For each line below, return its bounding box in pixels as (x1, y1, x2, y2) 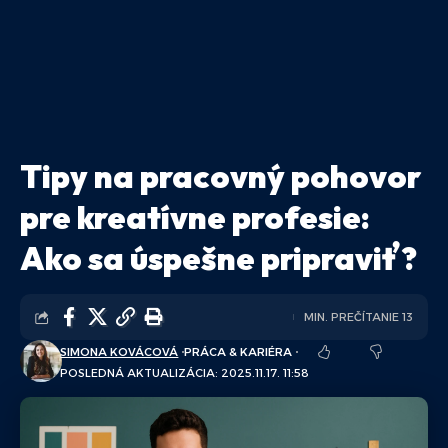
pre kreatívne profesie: (20, 197, 370, 237)
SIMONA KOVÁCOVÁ (60, 345, 179, 359)
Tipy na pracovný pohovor (20, 156, 421, 196)
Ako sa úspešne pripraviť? (20, 238, 417, 278)
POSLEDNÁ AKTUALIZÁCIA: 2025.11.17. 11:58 (60, 366, 310, 380)
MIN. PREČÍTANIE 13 (304, 310, 413, 324)
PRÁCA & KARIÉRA (184, 345, 293, 359)
